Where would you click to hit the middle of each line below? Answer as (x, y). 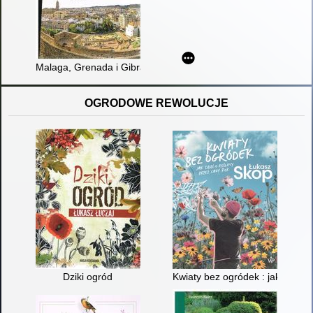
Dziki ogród (88, 277)
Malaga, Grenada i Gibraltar (97, 67)
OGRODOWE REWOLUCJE (156, 103)
